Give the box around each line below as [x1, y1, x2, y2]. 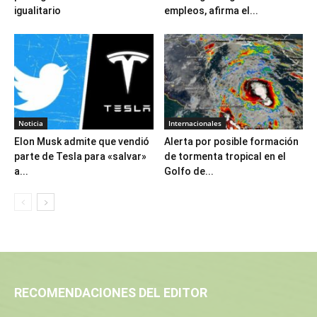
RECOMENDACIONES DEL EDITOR [14, 285, 207, 301]
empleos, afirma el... [163, 4, 258, 16]
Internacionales [168, 118, 221, 129]
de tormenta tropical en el [163, 151, 286, 163]
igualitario [14, 4, 61, 16]
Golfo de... [163, 166, 214, 178]
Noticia [18, 118, 43, 129]
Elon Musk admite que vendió [14, 136, 149, 148]
